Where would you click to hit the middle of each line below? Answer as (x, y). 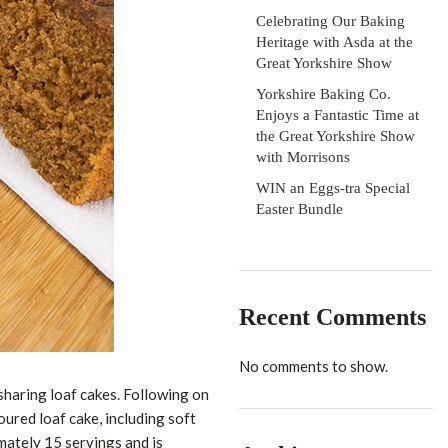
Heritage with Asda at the (334, 42)
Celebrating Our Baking (330, 21)
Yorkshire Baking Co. (323, 94)
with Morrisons (303, 157)
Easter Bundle (299, 209)
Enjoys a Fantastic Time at (337, 115)
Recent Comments (332, 317)
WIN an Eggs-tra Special (333, 188)
